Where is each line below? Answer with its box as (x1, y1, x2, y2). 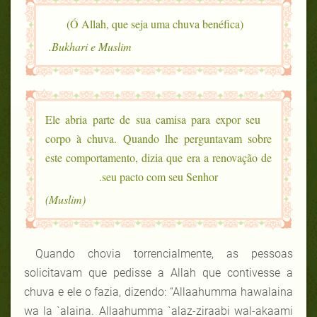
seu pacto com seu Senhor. (102, 168, 218, 184)
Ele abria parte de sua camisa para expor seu (45, 111, 260, 127)
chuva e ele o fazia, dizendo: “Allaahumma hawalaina (24, 284, 293, 299)
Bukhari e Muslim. (52, 38, 132, 54)
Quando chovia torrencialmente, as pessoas (35, 246, 293, 260)
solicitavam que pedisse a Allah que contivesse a (24, 265, 293, 279)
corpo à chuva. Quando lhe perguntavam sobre (45, 130, 272, 146)
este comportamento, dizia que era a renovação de (45, 149, 272, 165)
